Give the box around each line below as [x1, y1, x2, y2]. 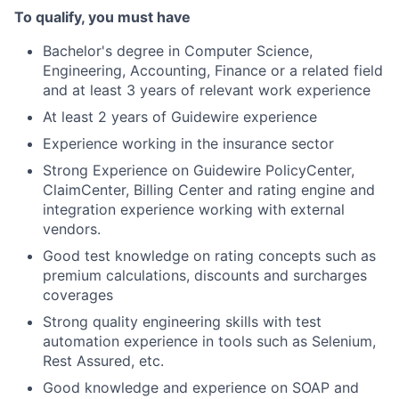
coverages [43, 286, 113, 304]
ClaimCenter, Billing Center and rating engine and [43, 181, 375, 199]
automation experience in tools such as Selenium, [43, 332, 376, 350]
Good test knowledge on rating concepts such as [43, 247, 376, 265]
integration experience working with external [43, 200, 345, 218]
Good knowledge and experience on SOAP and [43, 379, 359, 396]
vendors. [43, 220, 101, 238]
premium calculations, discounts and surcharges [43, 266, 367, 284]
